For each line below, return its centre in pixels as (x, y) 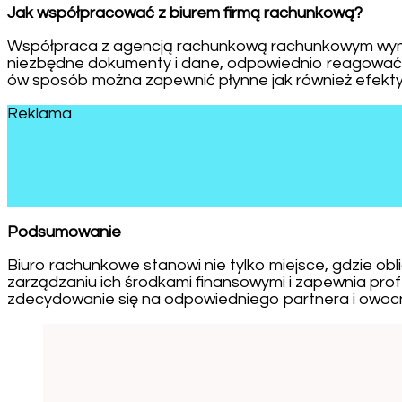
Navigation (66, 360)
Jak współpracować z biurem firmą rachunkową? (185, 13)
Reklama (39, 113)
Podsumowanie (64, 232)
